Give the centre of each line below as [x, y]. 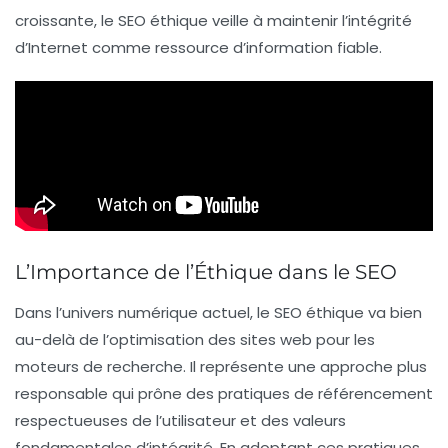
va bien [393, 313]
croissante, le [66, 21]
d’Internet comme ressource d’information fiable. [198, 48]
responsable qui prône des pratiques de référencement [224, 394]
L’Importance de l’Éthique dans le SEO [206, 272]
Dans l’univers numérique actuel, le [144, 313]
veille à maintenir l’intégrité [310, 21]
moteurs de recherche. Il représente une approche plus [221, 367]
